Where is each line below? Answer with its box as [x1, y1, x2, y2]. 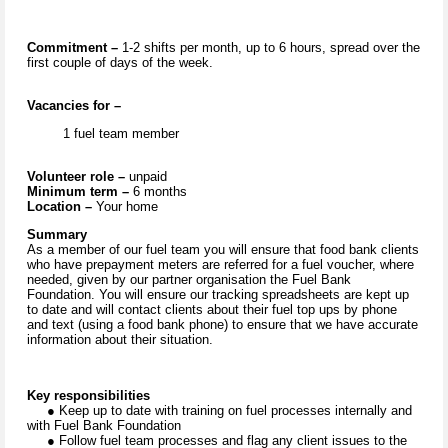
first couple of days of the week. [27, 55, 213, 71]
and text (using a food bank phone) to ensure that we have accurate [27, 317, 418, 333]
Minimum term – [27, 184, 129, 200]
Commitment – [27, 40, 118, 56]
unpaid [125, 169, 167, 185]
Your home [92, 199, 158, 215]
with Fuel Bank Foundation [27, 418, 181, 434]
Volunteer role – [27, 169, 125, 185]
